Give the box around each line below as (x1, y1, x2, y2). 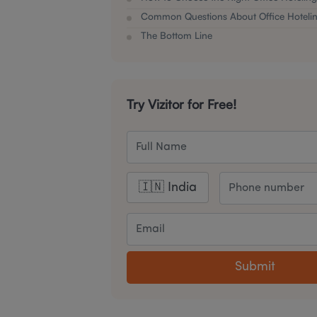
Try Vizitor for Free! (127, 96, 236, 112)
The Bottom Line (141, 29, 212, 41)
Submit (234, 260, 275, 274)
